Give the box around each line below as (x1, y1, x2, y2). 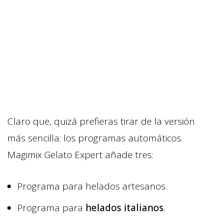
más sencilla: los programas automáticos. (7, 131, 183, 144)
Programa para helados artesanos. (17, 179, 167, 192)
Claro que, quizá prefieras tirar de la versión (7, 114, 195, 128)
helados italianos (85, 201, 164, 214)
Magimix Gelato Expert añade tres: (7, 148, 153, 161)
